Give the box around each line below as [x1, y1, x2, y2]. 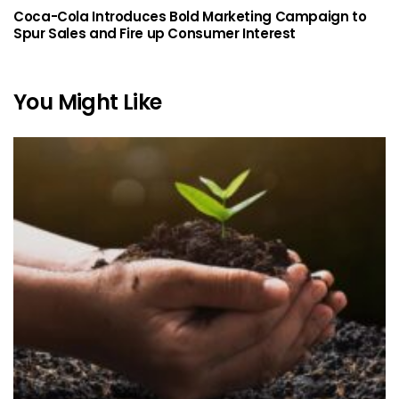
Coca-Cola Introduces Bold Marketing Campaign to [13, 6, 367, 26]
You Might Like [13, 86, 162, 117]
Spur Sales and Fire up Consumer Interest [13, 23, 296, 43]
